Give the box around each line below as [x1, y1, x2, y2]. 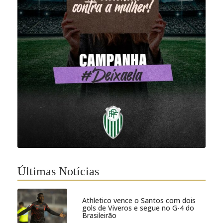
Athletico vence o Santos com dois [82, 195, 196, 205]
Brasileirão [82, 210, 116, 220]
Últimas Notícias [17, 165, 99, 178]
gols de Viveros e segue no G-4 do [82, 203, 194, 213]
